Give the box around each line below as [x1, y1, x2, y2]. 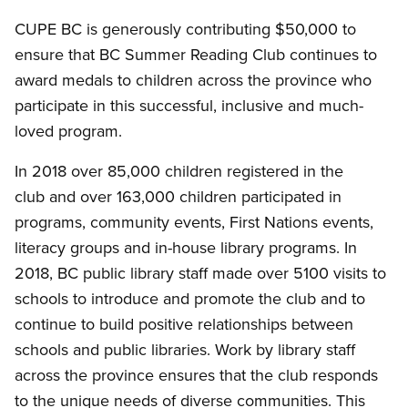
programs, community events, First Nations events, [15, 210, 373, 234]
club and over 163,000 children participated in [15, 185, 342, 209]
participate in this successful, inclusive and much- [15, 94, 363, 117]
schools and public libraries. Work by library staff [15, 338, 355, 362]
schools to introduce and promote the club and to [15, 287, 365, 311]
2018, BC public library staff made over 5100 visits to [15, 261, 386, 285]
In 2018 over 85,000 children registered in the [15, 159, 343, 183]
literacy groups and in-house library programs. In [15, 236, 357, 260]
